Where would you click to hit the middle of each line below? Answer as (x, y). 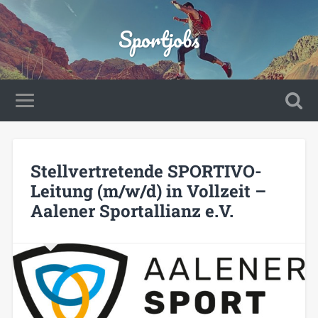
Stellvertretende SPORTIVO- (146, 171)
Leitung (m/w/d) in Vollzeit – (148, 191)
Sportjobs (159, 39)
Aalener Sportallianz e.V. (132, 210)
